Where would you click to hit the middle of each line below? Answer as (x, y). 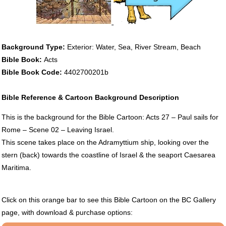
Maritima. (16, 167)
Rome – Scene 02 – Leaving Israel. (58, 129)
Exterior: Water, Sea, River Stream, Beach (134, 47)
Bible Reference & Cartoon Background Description (90, 97)
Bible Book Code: (33, 72)
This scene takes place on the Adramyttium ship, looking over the (105, 142)
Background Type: (34, 47)
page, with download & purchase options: (67, 212)
